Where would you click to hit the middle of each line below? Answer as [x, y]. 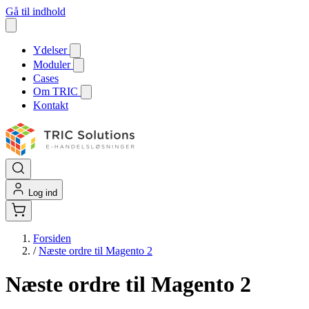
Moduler [53, 64]
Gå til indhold [36, 11]
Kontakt [51, 105]
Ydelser [51, 50]
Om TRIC [57, 91]
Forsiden [52, 238]
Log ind [43, 193]
